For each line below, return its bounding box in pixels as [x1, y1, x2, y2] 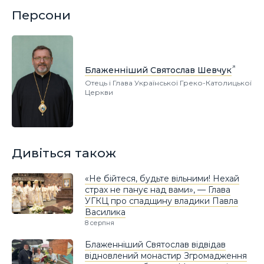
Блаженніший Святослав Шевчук [85, 64, 232, 75]
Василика [85, 206, 126, 217]
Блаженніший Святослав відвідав [85, 239, 226, 250]
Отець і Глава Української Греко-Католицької [85, 78, 252, 87]
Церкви [85, 87, 113, 97]
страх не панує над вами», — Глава [85, 184, 230, 195]
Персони [12, 8, 71, 23]
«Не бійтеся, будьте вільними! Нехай [85, 173, 239, 184]
